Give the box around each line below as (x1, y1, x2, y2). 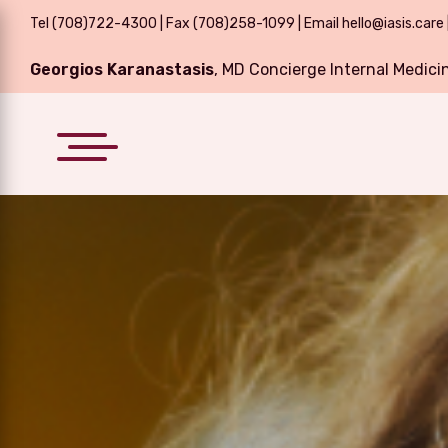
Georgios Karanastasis (30, 60, 214, 79)
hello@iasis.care (342, 15, 444, 32)
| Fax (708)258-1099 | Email (157, 15, 342, 32)
